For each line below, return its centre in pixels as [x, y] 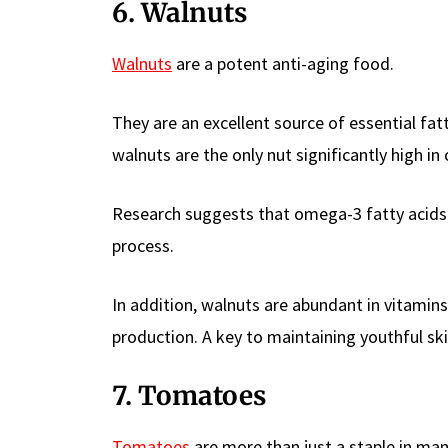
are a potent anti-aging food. [283, 63]
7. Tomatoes [189, 395]
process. [143, 245]
